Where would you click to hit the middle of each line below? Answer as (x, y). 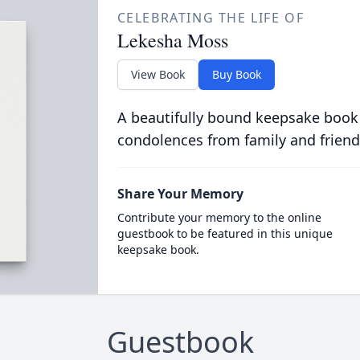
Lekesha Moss (172, 40)
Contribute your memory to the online (219, 217)
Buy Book (236, 74)
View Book (157, 74)
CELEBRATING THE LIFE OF (211, 18)
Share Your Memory (180, 194)
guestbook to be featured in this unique (225, 233)
